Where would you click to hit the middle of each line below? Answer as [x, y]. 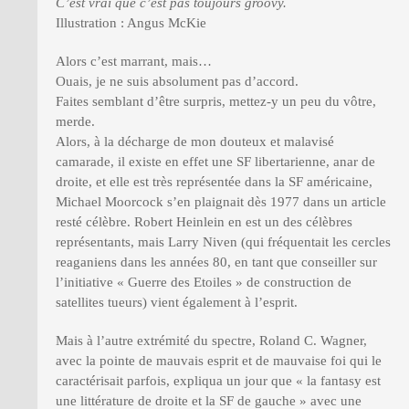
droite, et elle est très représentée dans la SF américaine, [214, 181]
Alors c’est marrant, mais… [134, 61]
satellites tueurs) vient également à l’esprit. [177, 302]
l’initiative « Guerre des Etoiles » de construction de [204, 282]
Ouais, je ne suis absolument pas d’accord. [177, 81]
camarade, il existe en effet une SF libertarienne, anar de [215, 161]
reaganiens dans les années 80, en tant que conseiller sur [216, 262]
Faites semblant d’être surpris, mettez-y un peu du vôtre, [216, 101]
